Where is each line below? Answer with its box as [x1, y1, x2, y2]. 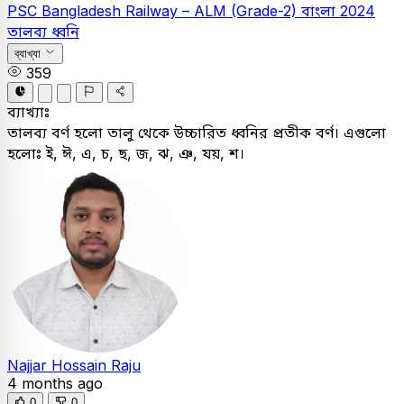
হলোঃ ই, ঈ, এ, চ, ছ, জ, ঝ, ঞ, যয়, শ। [7, 143, 244, 162]
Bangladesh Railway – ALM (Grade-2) [41, 2, 301, 20]
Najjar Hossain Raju [7, 355, 141, 374]
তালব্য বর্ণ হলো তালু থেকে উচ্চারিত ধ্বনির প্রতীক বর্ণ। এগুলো [7, 123, 386, 142]
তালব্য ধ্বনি [7, 23, 79, 41]
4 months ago [7, 373, 103, 392]
